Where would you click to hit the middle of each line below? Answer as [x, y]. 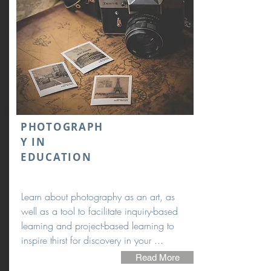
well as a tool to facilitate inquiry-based [100, 211]
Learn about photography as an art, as [98, 197]
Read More [157, 257]
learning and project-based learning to [98, 226]
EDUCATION [56, 157]
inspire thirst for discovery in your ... [92, 240]
